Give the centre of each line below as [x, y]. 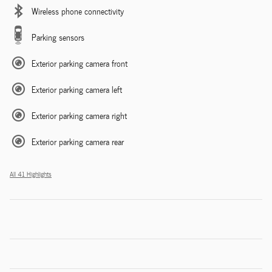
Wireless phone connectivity [78, 11]
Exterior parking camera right [79, 115]
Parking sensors [58, 37]
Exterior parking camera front [80, 63]
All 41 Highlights [31, 174]
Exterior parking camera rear [78, 141]
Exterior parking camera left [77, 89]
